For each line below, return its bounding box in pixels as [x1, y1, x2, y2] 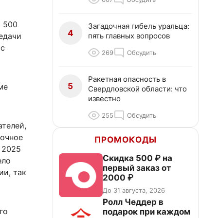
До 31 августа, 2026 [103, 186, 165, 194]
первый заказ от [103, 163, 171, 173]
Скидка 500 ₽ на [103, 153, 172, 163]
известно [88, 94, 121, 103]
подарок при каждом [103, 207, 190, 217]
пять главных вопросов [88, 31, 170, 40]
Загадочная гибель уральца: [88, 21, 189, 31]
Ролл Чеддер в [103, 197, 163, 207]
